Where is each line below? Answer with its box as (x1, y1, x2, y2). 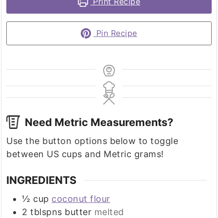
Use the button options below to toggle (6, 136, 13, 146)
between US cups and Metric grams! (6, 149, 164, 160)
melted (94, 206, 124, 217)
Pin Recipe (93, 28, 137, 38)
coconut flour (52, 193, 110, 204)
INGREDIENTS (6, 174, 77, 187)
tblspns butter (30, 206, 92, 217)
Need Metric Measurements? (25, 115, 174, 128)
